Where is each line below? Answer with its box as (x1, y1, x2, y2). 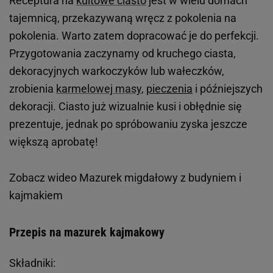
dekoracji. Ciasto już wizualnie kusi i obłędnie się (9, 99, 242, 113)
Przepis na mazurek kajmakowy (9, 224, 165, 239)
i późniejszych (193, 82, 263, 95)
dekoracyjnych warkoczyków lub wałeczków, (9, 64, 224, 77)
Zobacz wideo (9, 171, 79, 184)
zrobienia (9, 82, 56, 95)
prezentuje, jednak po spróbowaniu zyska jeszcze (9, 117, 247, 130)
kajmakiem (9, 188, 63, 202)
